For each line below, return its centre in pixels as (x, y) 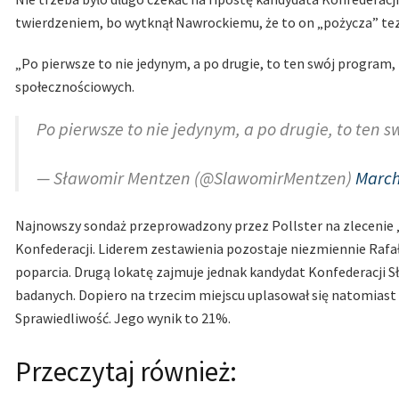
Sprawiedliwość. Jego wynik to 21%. (123, 318)
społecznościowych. (75, 87)
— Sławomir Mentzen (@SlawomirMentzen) (196, 178)
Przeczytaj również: (126, 372)
